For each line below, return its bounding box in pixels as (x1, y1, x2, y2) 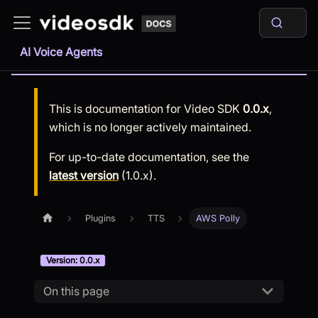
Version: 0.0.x (46, 255, 99, 266)
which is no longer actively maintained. (49, 120, 251, 134)
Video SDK (184, 102, 240, 116)
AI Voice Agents (20, 45, 102, 59)
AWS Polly (196, 213, 241, 224)
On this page (43, 284, 109, 299)
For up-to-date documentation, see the (49, 150, 249, 164)
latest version (49, 168, 119, 182)
